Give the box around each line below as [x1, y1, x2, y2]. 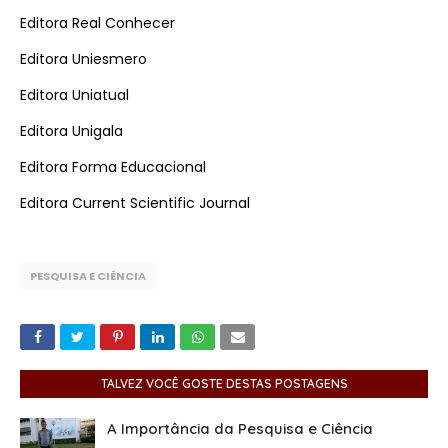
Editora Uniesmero [20, 49, 147, 69]
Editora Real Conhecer [20, 13, 175, 33]
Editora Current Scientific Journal [20, 193, 250, 213]
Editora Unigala [20, 121, 123, 141]
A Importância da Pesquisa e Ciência [107, 419, 373, 438]
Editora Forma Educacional [20, 157, 206, 177]
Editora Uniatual [20, 85, 129, 105]
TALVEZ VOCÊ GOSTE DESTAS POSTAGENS [100, 376, 348, 391]
